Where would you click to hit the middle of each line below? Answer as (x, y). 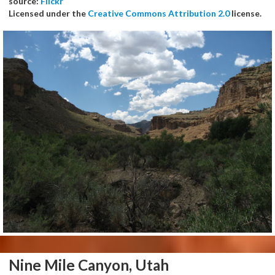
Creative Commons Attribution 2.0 (159, 14)
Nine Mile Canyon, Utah (89, 265)
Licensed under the (48, 14)
